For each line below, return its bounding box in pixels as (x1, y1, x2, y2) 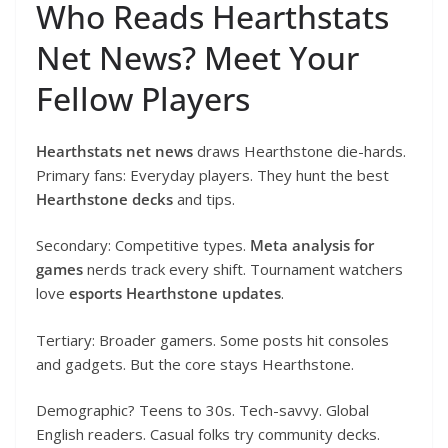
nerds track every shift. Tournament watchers (83, 259, 403, 280)
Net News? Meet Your (36, 35, 359, 79)
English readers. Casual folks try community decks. (36, 424, 380, 445)
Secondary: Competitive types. (36, 235, 250, 256)
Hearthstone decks (36, 188, 173, 209)
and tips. (173, 188, 235, 209)
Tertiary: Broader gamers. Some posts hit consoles (36, 329, 389, 350)
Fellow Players (36, 76, 250, 120)
